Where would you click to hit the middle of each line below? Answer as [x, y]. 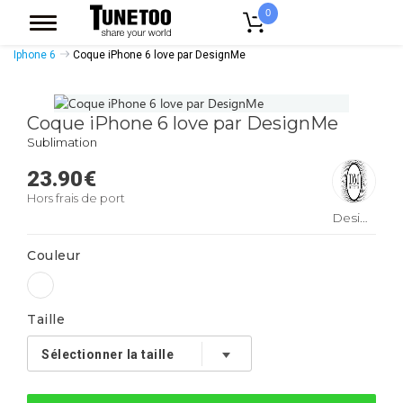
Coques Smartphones [270, 37]
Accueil [34, 37]
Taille [46, 320]
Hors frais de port [76, 198]
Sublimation [62, 142]
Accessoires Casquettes [134, 37]
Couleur [54, 256]
